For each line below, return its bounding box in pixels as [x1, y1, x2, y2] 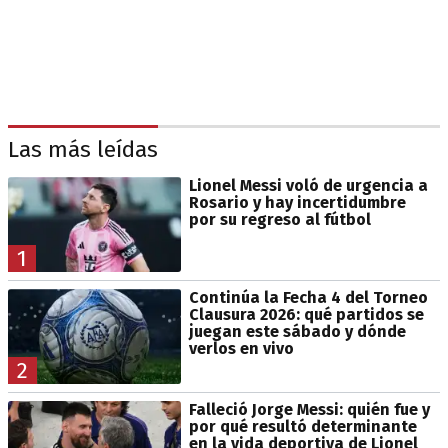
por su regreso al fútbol [188, 209, 371, 229]
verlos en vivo [188, 339, 294, 358]
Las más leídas [8, 135, 158, 163]
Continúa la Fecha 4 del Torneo [188, 288, 428, 307]
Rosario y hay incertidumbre [188, 192, 406, 212]
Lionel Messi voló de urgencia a [188, 175, 428, 195]
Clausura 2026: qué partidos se [188, 305, 424, 324]
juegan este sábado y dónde [188, 322, 406, 341]
